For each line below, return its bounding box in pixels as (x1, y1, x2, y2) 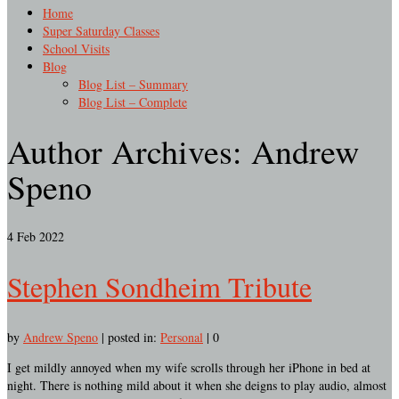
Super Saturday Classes (43, 22, 159, 39)
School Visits (43, 40, 110, 57)
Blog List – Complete (78, 94, 187, 110)
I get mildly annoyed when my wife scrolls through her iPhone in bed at (7, 359, 370, 376)
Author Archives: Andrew (7, 128, 359, 175)
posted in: (108, 329, 160, 346)
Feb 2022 (13, 227, 64, 245)
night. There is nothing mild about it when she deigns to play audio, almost (7, 377, 387, 394)
